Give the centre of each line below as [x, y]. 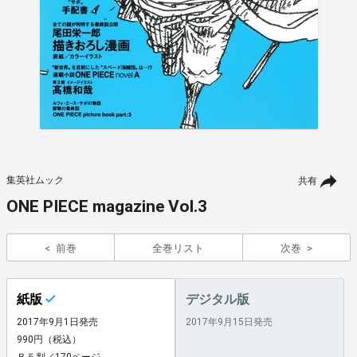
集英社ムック [35, 180]
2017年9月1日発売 [57, 322]
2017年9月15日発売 [229, 322]
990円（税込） [49, 339]
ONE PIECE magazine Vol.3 [107, 206]
